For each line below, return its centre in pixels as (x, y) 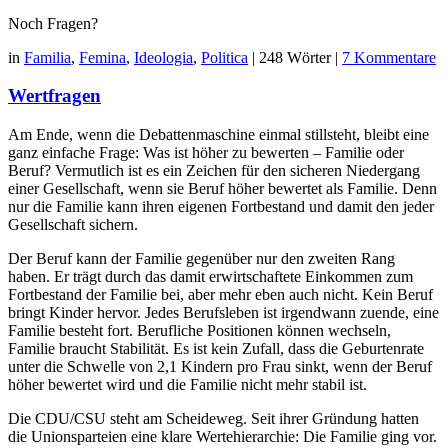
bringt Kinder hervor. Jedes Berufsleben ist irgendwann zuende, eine (223, 312)
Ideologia (163, 57)
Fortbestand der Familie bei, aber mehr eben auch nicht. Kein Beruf (220, 294)
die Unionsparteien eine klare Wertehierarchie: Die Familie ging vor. (222, 436)
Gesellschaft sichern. (73, 224)
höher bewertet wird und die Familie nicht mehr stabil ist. (187, 384)
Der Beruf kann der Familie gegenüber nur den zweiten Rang (201, 258)
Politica (224, 57)
